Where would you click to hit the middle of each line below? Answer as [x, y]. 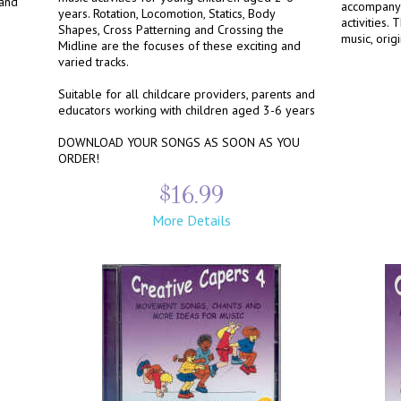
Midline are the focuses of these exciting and [179, 46]
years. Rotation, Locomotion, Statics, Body [166, 13]
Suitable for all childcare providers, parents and [187, 94]
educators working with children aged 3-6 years [187, 110]
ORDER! [79, 158]
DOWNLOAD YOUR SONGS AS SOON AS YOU [179, 142]
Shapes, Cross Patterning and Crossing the [171, 30]
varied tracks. [94, 62]
